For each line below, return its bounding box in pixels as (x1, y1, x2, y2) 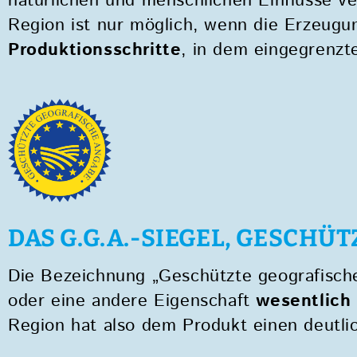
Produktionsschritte (8, 37, 182, 64)
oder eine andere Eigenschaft (8, 288, 257, 315)
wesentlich (256, 288, 351, 315)
